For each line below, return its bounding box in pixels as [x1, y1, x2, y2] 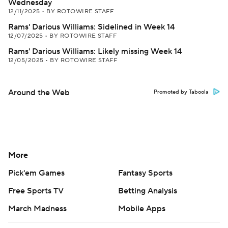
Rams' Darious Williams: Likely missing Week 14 [8, 46, 182, 56]
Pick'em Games [8, 168, 65, 178]
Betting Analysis [118, 186, 177, 196]
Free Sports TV [8, 186, 64, 196]
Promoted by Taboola [154, 89, 209, 96]
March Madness [8, 204, 67, 214]
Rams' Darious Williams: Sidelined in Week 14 [8, 22, 175, 32]
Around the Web [8, 88, 70, 98]
